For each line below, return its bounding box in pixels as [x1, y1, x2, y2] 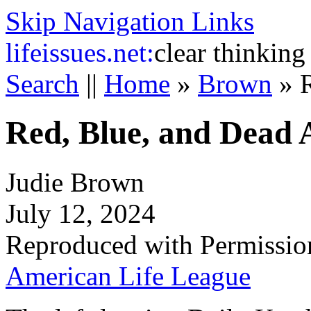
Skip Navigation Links [6, 6, 254, 36]
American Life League [6, 260, 251, 291]
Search [6, 69, 79, 99]
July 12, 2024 [6, 198, 155, 228]
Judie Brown [6, 167, 144, 197]
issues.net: [42, 37, 154, 67]
